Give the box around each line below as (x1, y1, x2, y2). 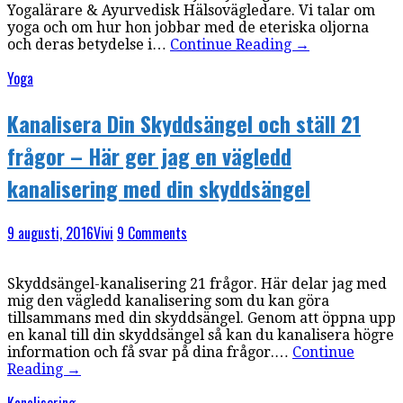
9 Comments (117, 222, 187, 244)
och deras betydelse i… (7, 36, 170, 54)
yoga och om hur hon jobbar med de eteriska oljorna (7, 19, 369, 37)
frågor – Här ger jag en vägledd (7, 139, 291, 173)
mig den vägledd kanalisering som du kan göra (7, 292, 329, 309)
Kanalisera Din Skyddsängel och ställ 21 (7, 107, 361, 140)
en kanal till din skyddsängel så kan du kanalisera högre (7, 327, 394, 344)
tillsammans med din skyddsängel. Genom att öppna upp (7, 309, 396, 327)
